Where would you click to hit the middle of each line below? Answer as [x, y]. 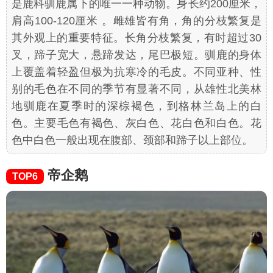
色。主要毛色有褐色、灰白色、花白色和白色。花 [136, 123]
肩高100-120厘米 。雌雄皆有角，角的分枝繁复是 [136, 21]
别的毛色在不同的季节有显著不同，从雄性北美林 [136, 89]
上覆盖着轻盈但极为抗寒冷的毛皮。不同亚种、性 [136, 72]
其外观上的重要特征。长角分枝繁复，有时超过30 [136, 38]
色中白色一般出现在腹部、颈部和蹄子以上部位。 [132, 140]
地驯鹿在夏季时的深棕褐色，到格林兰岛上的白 [136, 106]
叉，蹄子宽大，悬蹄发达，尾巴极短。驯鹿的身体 [136, 55]
